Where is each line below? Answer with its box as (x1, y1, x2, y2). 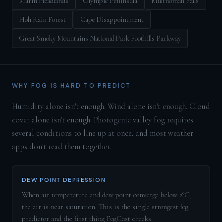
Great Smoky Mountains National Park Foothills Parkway (19, 34, 181, 43)
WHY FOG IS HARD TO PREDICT (11, 82, 131, 90)
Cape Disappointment (80, 14, 144, 24)
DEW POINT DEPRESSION (21, 175, 106, 184)
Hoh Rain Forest (19, 14, 66, 24)
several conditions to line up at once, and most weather (11, 128, 193, 139)
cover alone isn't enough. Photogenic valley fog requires (11, 115, 193, 125)
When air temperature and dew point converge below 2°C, (21, 190, 192, 199)
